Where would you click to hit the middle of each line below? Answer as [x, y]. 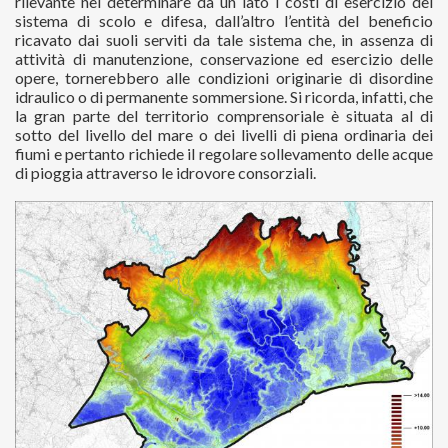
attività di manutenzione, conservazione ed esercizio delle [224, 58]
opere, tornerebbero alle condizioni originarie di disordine [224, 77]
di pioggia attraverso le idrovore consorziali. [165, 172]
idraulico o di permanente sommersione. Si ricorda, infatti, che [224, 96]
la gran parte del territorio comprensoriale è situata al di [224, 115]
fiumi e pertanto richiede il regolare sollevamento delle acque [224, 153]
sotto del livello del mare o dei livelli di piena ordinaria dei [224, 134]
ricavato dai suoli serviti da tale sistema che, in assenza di [224, 39]
